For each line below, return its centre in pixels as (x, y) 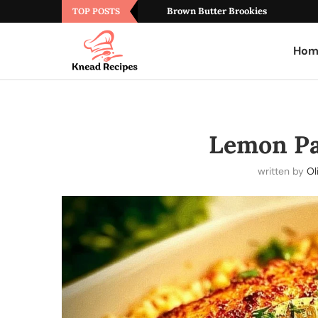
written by (282, 171)
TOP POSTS (96, 11)
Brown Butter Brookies (217, 11)
